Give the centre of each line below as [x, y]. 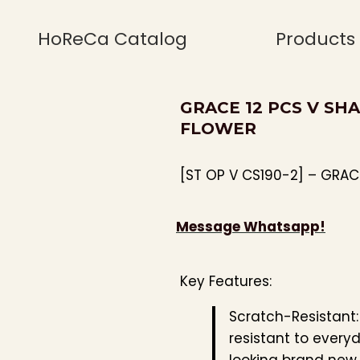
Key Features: [226, 281]
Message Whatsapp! [251, 226]
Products [315, 39]
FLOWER [218, 128]
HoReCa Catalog [113, 39]
